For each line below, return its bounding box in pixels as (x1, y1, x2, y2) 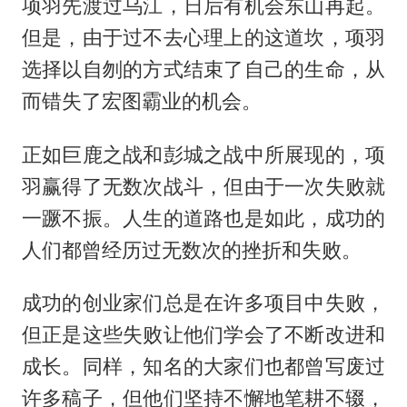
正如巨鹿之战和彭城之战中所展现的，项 (21, 142, 386, 166)
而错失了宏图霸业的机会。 (21, 88, 262, 113)
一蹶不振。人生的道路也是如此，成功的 (21, 205, 386, 230)
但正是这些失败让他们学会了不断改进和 (21, 323, 386, 347)
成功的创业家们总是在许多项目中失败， (21, 291, 386, 315)
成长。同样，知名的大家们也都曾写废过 (21, 354, 386, 379)
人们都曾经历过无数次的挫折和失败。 (21, 237, 362, 262)
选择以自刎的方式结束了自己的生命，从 (21, 56, 386, 81)
